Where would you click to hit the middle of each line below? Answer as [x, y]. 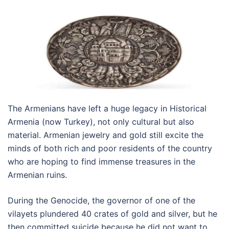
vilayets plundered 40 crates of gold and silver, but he [112, 213]
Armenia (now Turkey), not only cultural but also [101, 121]
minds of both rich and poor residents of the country [110, 148]
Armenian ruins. [37, 175]
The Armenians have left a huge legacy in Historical [107, 108]
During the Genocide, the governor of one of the [101, 200]
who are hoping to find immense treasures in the [101, 161]
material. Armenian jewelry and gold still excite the [106, 135]
